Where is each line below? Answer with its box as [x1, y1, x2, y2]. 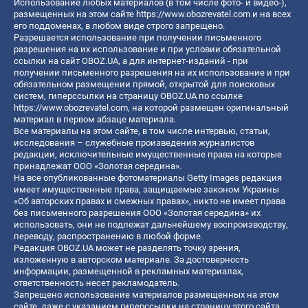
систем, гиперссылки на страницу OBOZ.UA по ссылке [14, 91, 243, 102]
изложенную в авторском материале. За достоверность [14, 254, 249, 265]
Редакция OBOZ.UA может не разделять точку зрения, [14, 243, 241, 254]
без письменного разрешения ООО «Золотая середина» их [14, 208, 261, 219]
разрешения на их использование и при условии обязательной [14, 44, 281, 55]
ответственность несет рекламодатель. [14, 278, 179, 289]
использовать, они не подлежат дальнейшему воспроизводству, [14, 219, 288, 230]
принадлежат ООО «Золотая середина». [14, 161, 181, 172]
